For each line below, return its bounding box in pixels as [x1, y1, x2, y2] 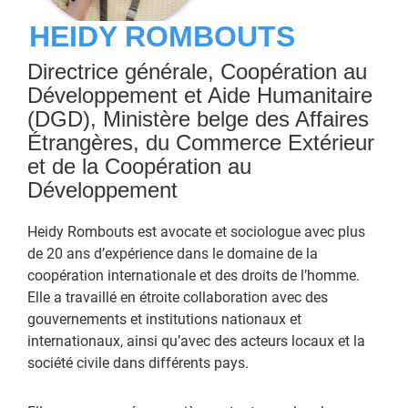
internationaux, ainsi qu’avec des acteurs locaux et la [27, 330, 365, 350]
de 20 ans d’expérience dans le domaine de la [27, 242, 318, 262]
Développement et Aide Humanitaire [27, 82, 372, 107]
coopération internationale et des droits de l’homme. [27, 264, 360, 284]
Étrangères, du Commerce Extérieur [27, 129, 374, 155]
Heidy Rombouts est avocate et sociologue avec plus [27, 220, 365, 240]
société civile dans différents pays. [27, 352, 249, 372]
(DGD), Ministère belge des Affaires [27, 106, 369, 131]
